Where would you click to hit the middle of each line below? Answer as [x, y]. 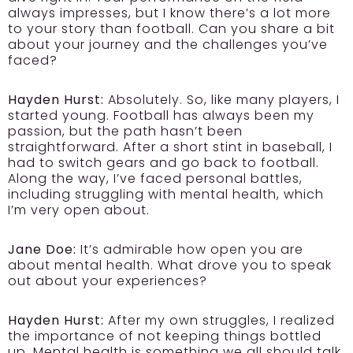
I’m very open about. [79, 210]
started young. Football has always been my [161, 115]
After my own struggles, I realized [219, 320]
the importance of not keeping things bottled [165, 336]
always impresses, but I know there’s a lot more [169, 13]
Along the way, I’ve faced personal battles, [155, 178]
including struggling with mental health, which [166, 194]
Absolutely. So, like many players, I [222, 99]
